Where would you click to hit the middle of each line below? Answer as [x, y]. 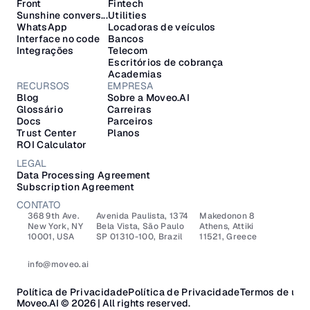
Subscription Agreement [76, 186]
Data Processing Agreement [83, 175]
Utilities [127, 15]
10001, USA [51, 237]
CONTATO [39, 205]
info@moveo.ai [58, 264]
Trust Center [47, 133]
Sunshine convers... [63, 15]
